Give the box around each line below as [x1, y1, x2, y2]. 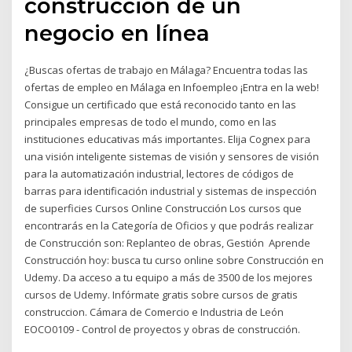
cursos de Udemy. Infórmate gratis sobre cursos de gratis [24, 288, 299, 302]
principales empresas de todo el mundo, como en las [24, 115, 277, 130]
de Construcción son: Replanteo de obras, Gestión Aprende [24, 236, 311, 251]
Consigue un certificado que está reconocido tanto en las [24, 97, 297, 112]
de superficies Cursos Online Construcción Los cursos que [24, 201, 302, 216]
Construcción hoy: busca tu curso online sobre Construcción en [24, 253, 324, 268]
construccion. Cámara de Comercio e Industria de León [24, 305, 284, 320]
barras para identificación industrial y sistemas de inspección [24, 184, 317, 199]
